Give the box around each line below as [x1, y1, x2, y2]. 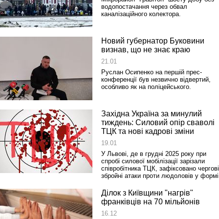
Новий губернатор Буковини [101, 37, 204, 45]
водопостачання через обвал [101, 3, 187, 10]
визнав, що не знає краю [101, 45, 190, 54]
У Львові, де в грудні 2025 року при [101, 150, 206, 157]
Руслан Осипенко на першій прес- [101, 68, 202, 76]
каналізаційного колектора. [101, 10, 181, 18]
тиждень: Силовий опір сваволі [101, 118, 215, 127]
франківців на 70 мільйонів [101, 197, 200, 206]
